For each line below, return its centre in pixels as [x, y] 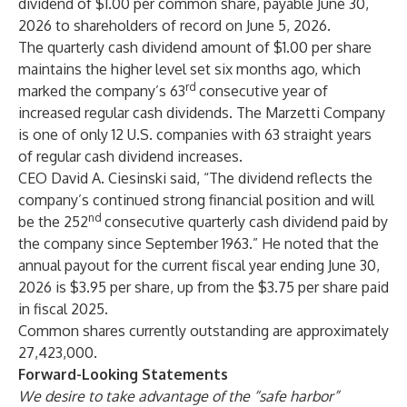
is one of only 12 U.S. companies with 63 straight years [195, 134]
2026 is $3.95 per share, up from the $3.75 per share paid [203, 287]
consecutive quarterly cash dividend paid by [246, 222]
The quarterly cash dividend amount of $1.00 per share [195, 47]
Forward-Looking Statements [123, 374]
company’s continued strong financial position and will [196, 200]
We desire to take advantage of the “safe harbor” [179, 396]
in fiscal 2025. [63, 309]
